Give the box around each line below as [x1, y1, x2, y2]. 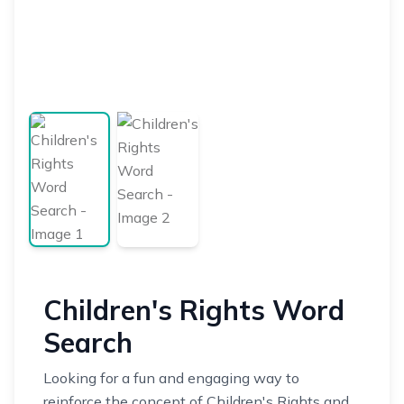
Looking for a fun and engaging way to [43, 369, 299, 387]
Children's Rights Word [43, 293, 344, 327]
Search [43, 326, 133, 360]
